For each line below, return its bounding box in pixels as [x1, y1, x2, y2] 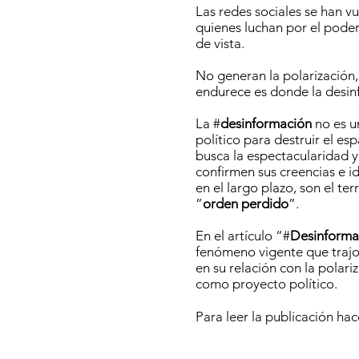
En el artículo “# [196, 228, 290, 244]
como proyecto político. [196, 276, 337, 292]
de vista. [196, 35, 244, 51]
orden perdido [203, 196, 288, 212]
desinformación [220, 115, 315, 131]
